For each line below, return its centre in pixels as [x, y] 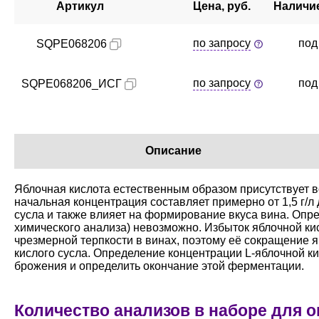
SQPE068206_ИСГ [72, 84]
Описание [173, 151]
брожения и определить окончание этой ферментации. [159, 266]
